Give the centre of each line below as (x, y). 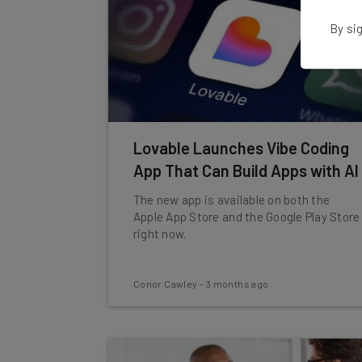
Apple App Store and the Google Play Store (246, 217)
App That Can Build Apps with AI (246, 170)
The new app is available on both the (232, 200)
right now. (160, 234)
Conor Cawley (165, 284)
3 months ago (237, 284)
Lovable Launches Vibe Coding (241, 148)
